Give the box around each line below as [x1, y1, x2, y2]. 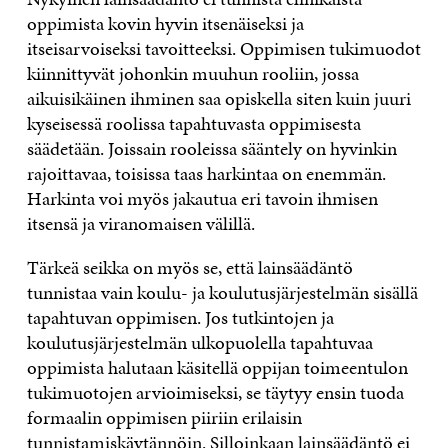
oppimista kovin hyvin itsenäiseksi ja [26, 9, 304, 37]
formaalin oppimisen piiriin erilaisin [26, 403, 302, 431]
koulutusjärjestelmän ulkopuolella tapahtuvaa [26, 328, 373, 356]
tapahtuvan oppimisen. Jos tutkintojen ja [26, 303, 334, 331]
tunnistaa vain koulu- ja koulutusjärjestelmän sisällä [26, 278, 418, 306]
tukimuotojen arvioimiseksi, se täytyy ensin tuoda [26, 378, 404, 406]
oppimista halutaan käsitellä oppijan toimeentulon [26, 353, 408, 381]
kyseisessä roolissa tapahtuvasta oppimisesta [26, 109, 361, 137]
